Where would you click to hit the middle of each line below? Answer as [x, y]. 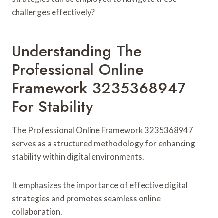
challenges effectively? [53, 12]
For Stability [52, 106]
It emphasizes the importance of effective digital [100, 185]
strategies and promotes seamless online [86, 198]
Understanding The [77, 51]
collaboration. [37, 211]
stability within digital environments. [78, 156]
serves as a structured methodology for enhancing [103, 143]
